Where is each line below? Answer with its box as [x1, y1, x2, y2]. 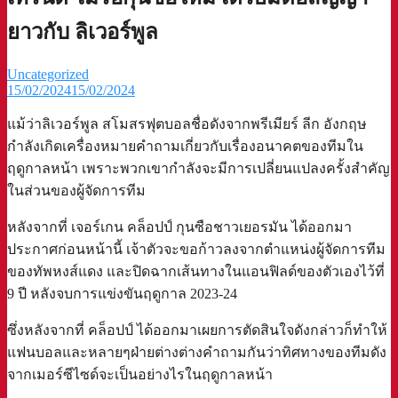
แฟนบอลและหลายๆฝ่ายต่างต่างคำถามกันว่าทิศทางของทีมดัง [7, 344, 386, 360]
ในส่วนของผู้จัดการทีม [7, 182, 146, 198]
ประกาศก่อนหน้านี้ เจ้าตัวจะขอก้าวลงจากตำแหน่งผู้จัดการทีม [7, 241, 386, 257]
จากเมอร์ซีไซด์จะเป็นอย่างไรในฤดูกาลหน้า [7, 366, 273, 382]
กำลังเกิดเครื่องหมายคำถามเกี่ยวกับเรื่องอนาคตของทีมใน [7, 138, 363, 154]
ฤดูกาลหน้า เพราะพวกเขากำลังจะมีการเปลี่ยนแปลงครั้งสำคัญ [7, 160, 390, 176]
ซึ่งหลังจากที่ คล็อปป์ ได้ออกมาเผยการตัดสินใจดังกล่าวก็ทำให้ [7, 322, 387, 338]
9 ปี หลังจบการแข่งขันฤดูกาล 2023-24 [7, 285, 237, 301]
